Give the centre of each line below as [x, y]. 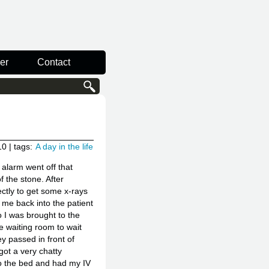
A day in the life [64, 146]
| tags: [22, 146]
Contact [54, 62]
